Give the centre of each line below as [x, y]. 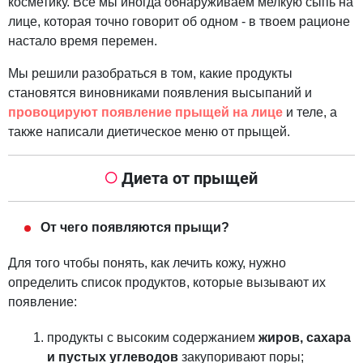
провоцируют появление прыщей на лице [145, 113]
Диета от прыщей [190, 179]
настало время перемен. [84, 41]
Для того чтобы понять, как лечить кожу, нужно [147, 263]
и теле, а [310, 113]
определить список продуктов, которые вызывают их [167, 283]
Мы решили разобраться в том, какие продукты [150, 74]
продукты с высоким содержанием [153, 338]
